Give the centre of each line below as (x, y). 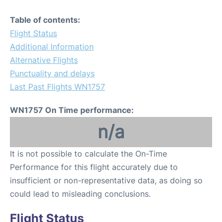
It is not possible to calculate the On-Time (88, 154)
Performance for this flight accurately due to (94, 167)
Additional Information (52, 47)
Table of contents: (45, 20)
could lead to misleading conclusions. (80, 194)
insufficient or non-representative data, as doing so (106, 180)
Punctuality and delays (52, 73)
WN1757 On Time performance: (72, 110)
